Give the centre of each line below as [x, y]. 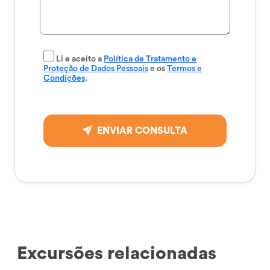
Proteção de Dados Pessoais [96, 68]
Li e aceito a [80, 59]
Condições [64, 78]
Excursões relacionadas [117, 253]
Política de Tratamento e [150, 59]
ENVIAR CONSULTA [142, 130]
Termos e [184, 68]
